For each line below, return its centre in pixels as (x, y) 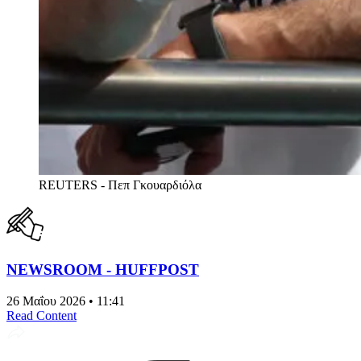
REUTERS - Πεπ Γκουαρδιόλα (120, 185)
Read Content (41, 315)
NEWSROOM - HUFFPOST (103, 269)
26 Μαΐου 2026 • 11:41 (66, 301)
